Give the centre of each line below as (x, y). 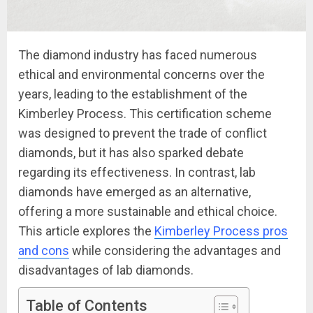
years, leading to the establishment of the (133, 94)
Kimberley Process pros (221, 231)
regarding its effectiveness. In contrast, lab (137, 172)
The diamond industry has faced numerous (138, 55)
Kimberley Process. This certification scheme (145, 114)
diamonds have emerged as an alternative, (134, 192)
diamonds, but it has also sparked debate (131, 153)
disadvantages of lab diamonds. (106, 270)
